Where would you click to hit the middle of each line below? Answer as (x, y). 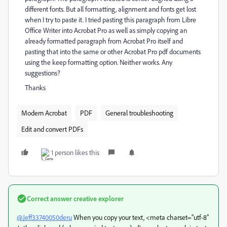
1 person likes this (75, 152)
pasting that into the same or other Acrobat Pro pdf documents (113, 51)
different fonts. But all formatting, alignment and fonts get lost (110, 9)
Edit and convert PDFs (52, 129)
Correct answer (49, 198)
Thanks (35, 87)
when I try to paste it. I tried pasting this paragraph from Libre (110, 20)
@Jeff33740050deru (44, 217)
